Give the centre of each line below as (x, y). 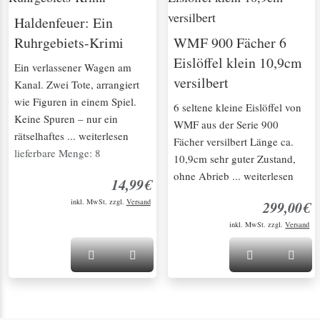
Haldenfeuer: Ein (64, 22)
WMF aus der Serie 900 (226, 124)
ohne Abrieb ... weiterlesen (233, 175)
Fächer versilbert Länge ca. (233, 141)
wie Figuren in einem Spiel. (75, 101)
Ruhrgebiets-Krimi (69, 42)
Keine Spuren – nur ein (66, 118)
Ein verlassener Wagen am (73, 67)
